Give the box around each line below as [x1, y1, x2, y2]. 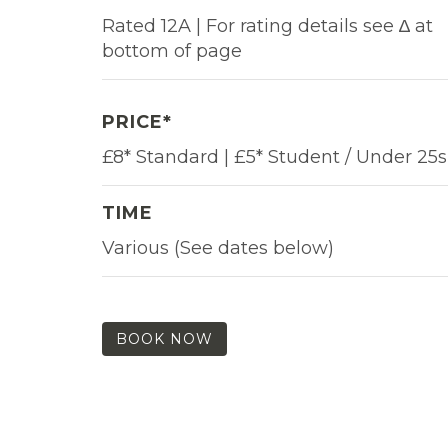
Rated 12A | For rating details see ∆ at [102, 14, 433, 37]
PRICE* [102, 110, 172, 133]
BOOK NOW [116, 329, 213, 348]
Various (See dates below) [102, 236, 334, 259]
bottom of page [102, 39, 242, 62]
